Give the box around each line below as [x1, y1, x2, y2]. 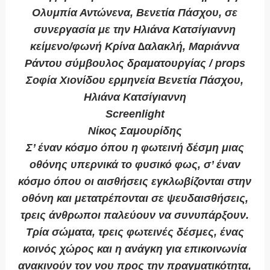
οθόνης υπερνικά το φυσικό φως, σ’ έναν [29, 159, 240, 171]
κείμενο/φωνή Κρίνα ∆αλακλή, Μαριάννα [30, 40, 240, 53]
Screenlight [105, 108, 165, 121]
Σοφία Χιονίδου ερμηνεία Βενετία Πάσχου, [26, 74, 244, 87]
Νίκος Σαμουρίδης [87, 125, 182, 137]
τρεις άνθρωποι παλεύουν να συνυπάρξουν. [20, 209, 250, 222]
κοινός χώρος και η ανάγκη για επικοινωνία [23, 243, 247, 256]
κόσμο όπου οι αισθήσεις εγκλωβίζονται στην [18, 175, 252, 188]
